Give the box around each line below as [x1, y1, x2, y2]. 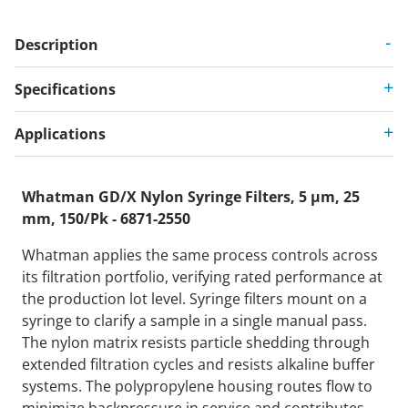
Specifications [15, 79, 116, 100]
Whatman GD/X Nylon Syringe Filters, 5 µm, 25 [22, 187, 360, 208]
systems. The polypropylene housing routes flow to [22, 376, 372, 397]
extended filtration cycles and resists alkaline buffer [22, 354, 375, 375]
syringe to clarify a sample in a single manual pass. [22, 311, 367, 331]
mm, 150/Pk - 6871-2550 [22, 209, 190, 229]
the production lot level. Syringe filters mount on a [22, 289, 367, 310]
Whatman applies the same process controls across [22, 245, 378, 266]
